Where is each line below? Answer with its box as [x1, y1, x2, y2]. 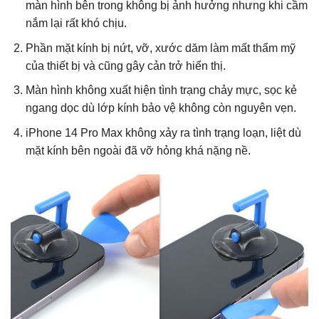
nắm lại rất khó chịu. [25, 16, 127, 29]
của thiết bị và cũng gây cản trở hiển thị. [25, 59, 226, 72]
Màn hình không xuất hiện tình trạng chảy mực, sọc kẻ [25, 84, 297, 97]
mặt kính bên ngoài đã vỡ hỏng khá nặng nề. [25, 144, 251, 157]
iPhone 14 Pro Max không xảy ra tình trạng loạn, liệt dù [25, 126, 301, 139]
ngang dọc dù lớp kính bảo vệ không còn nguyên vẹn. [25, 102, 296, 115]
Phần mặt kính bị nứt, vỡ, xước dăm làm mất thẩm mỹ [25, 41, 296, 54]
